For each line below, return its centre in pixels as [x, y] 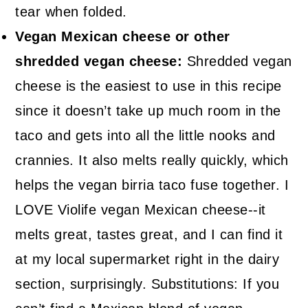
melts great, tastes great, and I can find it [149, 235]
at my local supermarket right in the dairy [147, 260]
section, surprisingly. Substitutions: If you [147, 284]
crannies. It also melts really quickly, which [152, 161]
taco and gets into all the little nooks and [145, 136]
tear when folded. [71, 12]
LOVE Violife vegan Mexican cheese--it [141, 210]
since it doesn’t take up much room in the [148, 111]
